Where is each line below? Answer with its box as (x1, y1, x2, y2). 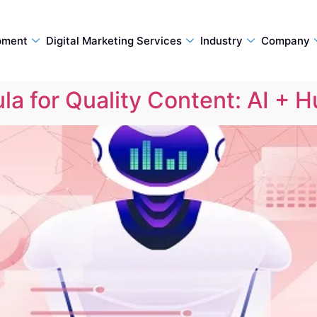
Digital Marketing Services (45, 33, 182, 47)
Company (260, 33, 310, 47)
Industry (200, 33, 243, 47)
